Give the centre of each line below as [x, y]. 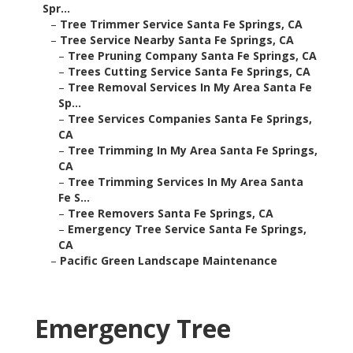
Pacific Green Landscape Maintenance [169, 261]
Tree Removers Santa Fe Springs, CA [171, 214]
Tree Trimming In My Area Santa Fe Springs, [193, 150]
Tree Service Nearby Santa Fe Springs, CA [177, 40]
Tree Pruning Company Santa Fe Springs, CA [192, 56]
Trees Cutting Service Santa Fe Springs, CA [189, 72]
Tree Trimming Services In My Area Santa [186, 182]
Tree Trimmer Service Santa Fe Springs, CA [181, 24]
